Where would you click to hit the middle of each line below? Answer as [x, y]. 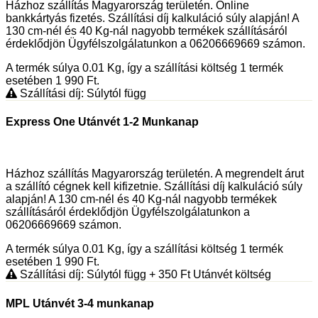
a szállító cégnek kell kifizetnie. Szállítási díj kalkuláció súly [154, 187]
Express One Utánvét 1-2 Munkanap [102, 122]
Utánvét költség [231, 275]
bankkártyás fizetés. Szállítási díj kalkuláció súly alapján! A [152, 18]
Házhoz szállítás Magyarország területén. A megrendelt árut [155, 174]
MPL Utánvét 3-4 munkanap [80, 303]
